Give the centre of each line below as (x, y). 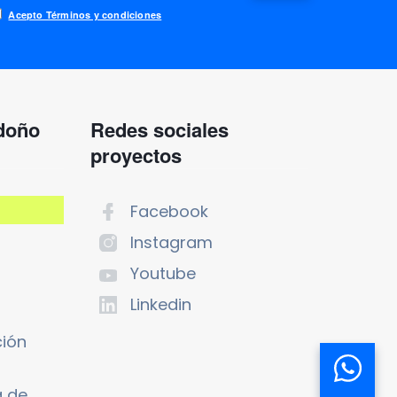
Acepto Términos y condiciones (85, 14)
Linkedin (160, 304)
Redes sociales (159, 129)
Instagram (171, 242)
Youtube (163, 273)
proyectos (136, 155)
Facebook (169, 211)
